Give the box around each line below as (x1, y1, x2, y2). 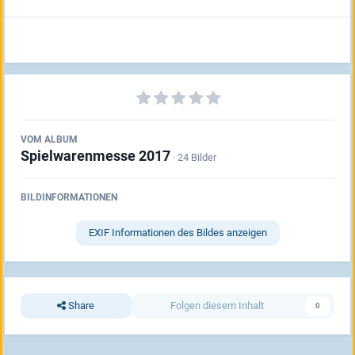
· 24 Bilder (173, 151, 216, 163)
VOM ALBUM (21, 133, 78, 145)
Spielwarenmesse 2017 (21, 147, 170, 164)
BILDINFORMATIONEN (21, 191, 117, 203)
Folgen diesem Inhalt (170, 299, 264, 311)
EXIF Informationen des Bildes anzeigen (88, 226, 267, 239)
